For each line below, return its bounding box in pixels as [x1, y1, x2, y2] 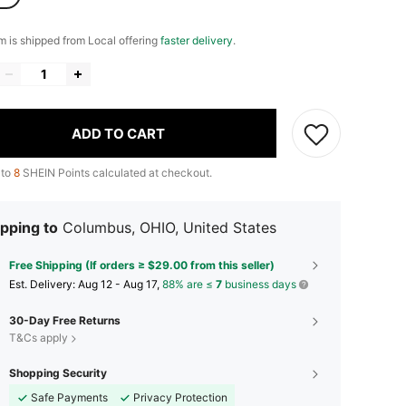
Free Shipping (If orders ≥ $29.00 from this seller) [9, 258, 275, 273]
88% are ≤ [162, 277, 216, 292]
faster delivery [160, 34, 233, 48]
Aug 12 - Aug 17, [78, 277, 162, 292]
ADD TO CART [72, 124, 165, 142]
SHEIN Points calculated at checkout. [20, 166, 212, 180]
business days [222, 277, 296, 292]
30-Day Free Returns [9, 314, 121, 328]
